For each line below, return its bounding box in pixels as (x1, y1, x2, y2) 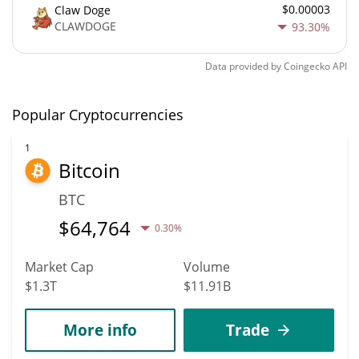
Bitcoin (58, 156, 120, 184)
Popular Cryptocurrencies (12, 104, 184, 124)
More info (63, 319, 137, 340)
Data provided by (205, 58, 281, 73)
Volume (184, 257, 230, 276)
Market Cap (25, 257, 94, 276)
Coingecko (284, 58, 330, 73)
